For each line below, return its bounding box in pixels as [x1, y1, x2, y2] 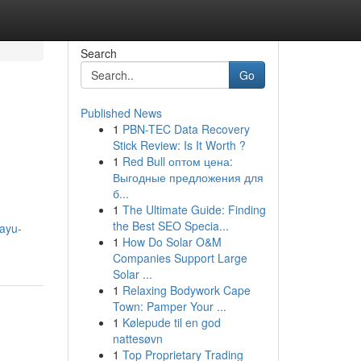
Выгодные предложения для [112, 169, 263, 185]
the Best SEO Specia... [112, 218, 229, 234]
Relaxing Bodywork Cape [122, 282, 251, 298]
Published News [80, 105, 162, 121]
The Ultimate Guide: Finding [122, 201, 266, 218]
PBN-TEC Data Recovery [122, 121, 250, 137]
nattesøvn [112, 330, 163, 346]
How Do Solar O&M [122, 234, 222, 250]
